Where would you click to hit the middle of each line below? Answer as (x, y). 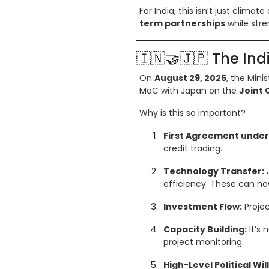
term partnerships (182, 24)
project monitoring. (204, 242)
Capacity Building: (205, 230)
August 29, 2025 (190, 78)
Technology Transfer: (214, 171)
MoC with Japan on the (189, 91)
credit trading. (193, 149)
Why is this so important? (192, 113)
